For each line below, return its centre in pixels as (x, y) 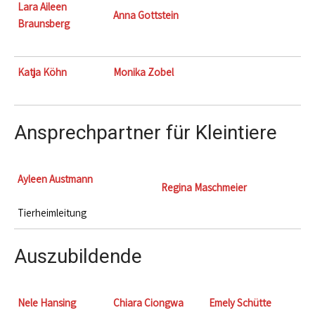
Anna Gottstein (146, 15)
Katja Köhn (42, 72)
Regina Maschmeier (204, 187)
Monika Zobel (143, 72)
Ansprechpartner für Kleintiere (146, 133)
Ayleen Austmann (55, 179)
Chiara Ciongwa (148, 303)
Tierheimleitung (52, 213)
